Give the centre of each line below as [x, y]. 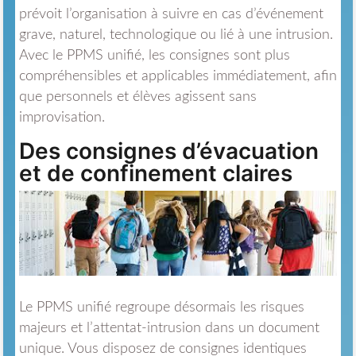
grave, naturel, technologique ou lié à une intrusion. [176, 35]
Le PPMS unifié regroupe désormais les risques [161, 307]
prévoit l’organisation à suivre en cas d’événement [171, 15]
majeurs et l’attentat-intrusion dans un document [169, 328]
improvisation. [62, 118]
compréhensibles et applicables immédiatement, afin [178, 77]
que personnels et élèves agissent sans [137, 97]
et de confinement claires [155, 174]
